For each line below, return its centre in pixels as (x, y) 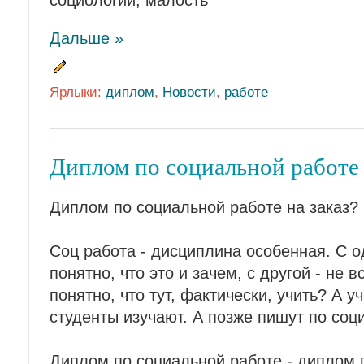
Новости (189, 92)
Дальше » (87, 38)
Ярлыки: (78, 92)
